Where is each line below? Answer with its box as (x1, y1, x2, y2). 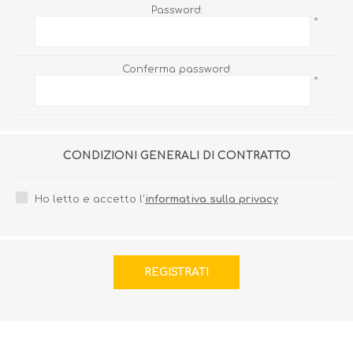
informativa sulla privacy (145, 193, 278, 205)
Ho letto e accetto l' (35, 193, 145, 205)
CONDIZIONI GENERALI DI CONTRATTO (62, 149, 291, 162)
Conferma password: (121, 63, 232, 75)
